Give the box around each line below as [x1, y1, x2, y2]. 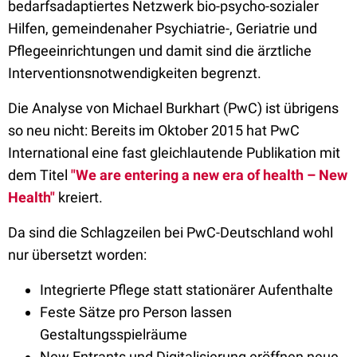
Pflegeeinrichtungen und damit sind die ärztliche [8, 42, 312, 59]
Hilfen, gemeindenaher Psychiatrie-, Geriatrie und [8, 20, 317, 37]
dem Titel [8, 167, 68, 183]
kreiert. [55, 189, 103, 206]
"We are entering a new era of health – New [71, 167, 347, 183]
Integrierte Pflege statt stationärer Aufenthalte [40, 281, 333, 298]
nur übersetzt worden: [8, 246, 147, 263]
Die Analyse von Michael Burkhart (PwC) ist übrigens [8, 100, 339, 116]
